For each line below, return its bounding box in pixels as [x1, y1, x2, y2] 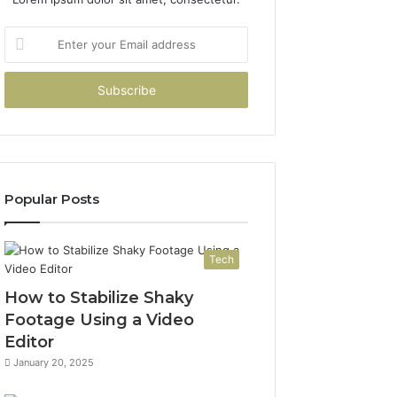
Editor [4, 332, 55, 352]
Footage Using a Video [4, 310, 195, 330]
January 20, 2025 [13, 356, 95, 369]
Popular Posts [4, 191, 100, 207]
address [4, 83, 49, 97]
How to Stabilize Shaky [4, 288, 194, 307]
